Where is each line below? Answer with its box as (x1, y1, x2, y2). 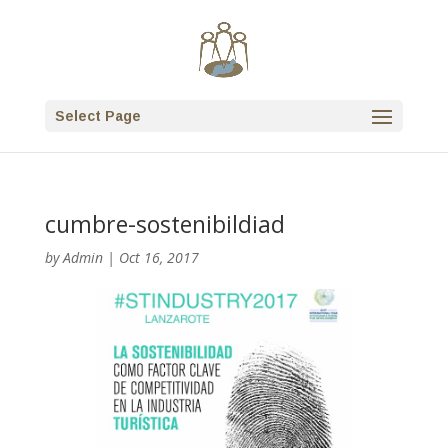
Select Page (54, 108, 141, 124)
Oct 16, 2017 (118, 248, 199, 267)
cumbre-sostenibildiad (44, 208, 285, 240)
